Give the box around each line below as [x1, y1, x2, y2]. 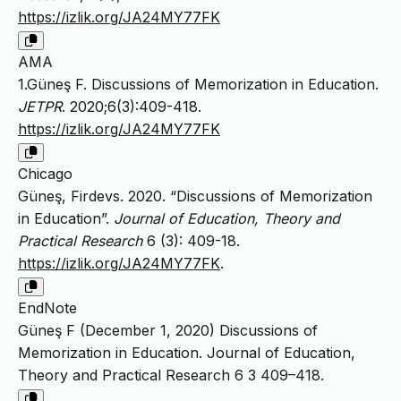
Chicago [18, 165, 73, 183]
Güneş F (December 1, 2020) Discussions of [18, 321, 318, 340]
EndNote [18, 299, 77, 318]
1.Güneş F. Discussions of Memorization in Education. [18, 75, 379, 94]
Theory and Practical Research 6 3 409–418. [18, 366, 324, 385]
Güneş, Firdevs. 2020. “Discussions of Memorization [18, 187, 372, 206]
